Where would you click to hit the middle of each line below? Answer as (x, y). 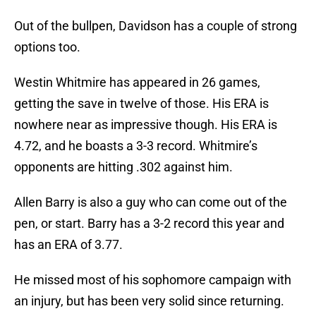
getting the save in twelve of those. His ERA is (141, 104)
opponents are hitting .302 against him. (123, 167)
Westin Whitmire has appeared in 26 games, (137, 83)
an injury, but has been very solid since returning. (149, 301)
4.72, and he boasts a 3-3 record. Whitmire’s (136, 146)
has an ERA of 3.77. (68, 245)
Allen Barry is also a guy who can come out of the (151, 202)
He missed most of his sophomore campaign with (153, 280)
